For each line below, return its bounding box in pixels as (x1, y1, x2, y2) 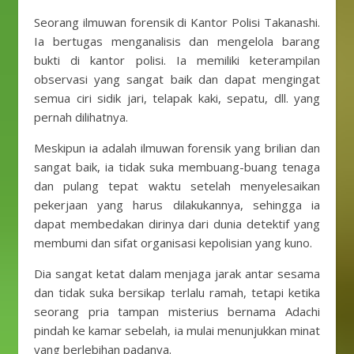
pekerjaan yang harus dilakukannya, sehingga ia (34, 197, 320, 213)
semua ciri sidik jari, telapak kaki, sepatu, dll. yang (34, 90, 320, 106)
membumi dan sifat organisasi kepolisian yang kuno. (34, 235, 312, 250)
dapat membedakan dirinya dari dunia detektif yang (34, 216, 320, 232)
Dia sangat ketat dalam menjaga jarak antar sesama (34, 265, 320, 281)
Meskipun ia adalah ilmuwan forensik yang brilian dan (34, 140, 320, 156)
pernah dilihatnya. (34, 109, 128, 125)
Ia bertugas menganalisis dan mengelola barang (34, 33, 320, 49)
